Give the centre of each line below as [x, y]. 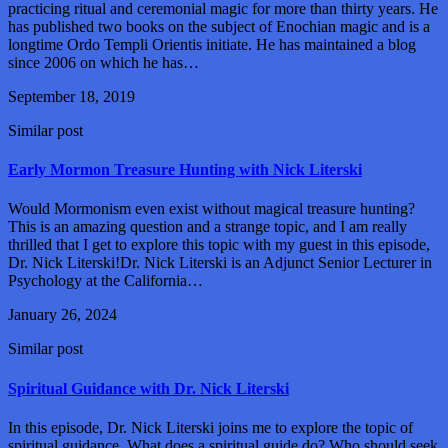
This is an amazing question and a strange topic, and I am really [207, 227]
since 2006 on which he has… [103, 62]
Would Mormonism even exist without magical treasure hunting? [211, 209]
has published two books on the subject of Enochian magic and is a [219, 26]
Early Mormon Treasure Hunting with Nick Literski [185, 170]
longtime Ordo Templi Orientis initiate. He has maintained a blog [212, 44]
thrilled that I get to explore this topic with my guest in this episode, [219, 245]
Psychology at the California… [105, 281]
